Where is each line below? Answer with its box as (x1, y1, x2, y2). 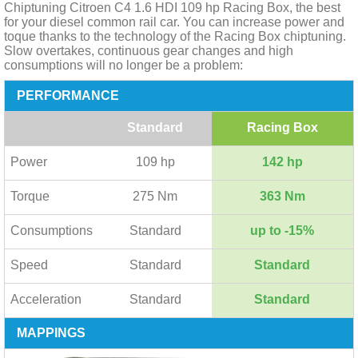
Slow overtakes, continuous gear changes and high (4, 44, 293, 58)
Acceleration (10, 292, 82, 306)
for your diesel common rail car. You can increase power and (4, 15, 344, 29)
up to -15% (250, 224, 314, 237)
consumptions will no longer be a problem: (4, 58, 243, 72)
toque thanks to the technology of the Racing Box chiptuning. (4, 30, 346, 43)
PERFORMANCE (17, 89, 119, 102)
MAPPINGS (17, 326, 86, 340)
